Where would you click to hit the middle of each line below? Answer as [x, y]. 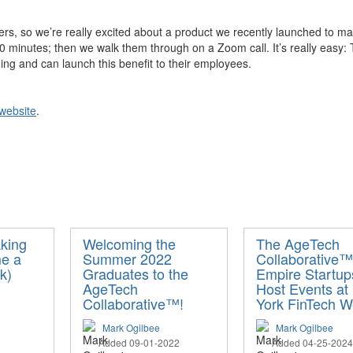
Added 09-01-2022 [139, 342]
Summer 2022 [127, 258]
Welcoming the [129, 243]
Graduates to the [136, 273]
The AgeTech [298, 243]
